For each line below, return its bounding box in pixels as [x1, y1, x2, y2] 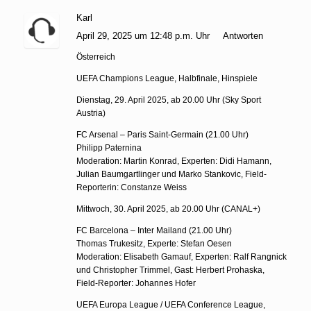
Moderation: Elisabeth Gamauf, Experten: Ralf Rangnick [76, 251, 287, 262]
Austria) [76, 108, 106, 118]
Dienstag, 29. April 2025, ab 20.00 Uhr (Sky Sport [76, 94, 261, 105]
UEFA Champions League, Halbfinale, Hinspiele [76, 73, 258, 83]
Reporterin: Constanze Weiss [76, 182, 187, 192]
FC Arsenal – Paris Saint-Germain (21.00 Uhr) [76, 129, 249, 140]
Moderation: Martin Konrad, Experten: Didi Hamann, [76, 155, 271, 166]
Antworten [223, 30, 263, 41]
